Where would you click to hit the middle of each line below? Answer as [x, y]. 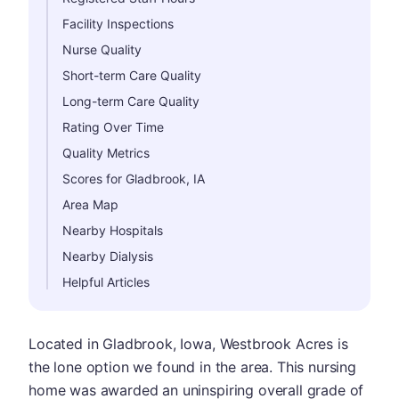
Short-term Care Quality [132, 75]
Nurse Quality [102, 49]
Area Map [90, 204]
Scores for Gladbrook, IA [134, 179]
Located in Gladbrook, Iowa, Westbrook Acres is [188, 344]
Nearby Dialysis [108, 256]
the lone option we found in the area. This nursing [192, 367]
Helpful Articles [106, 282]
